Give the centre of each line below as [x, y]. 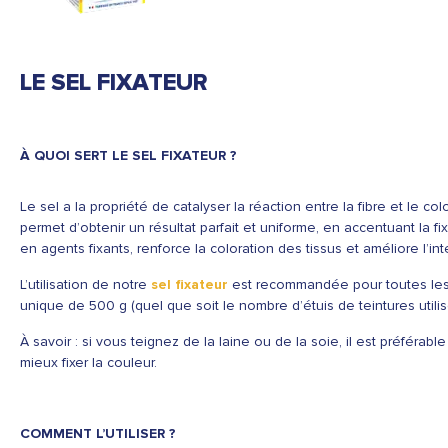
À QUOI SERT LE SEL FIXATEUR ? [128, 155]
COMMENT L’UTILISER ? [98, 433]
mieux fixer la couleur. [88, 362]
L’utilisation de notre [85, 284]
